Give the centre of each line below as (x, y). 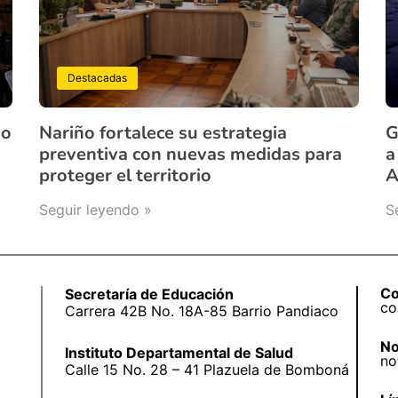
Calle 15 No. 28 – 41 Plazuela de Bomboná (207, 369)
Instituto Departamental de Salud (179, 352)
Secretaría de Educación (149, 294)
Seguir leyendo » (96, 210)
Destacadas (98, 78)
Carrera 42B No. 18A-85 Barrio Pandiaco (201, 310)
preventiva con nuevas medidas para (191, 155)
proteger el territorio (126, 176)
